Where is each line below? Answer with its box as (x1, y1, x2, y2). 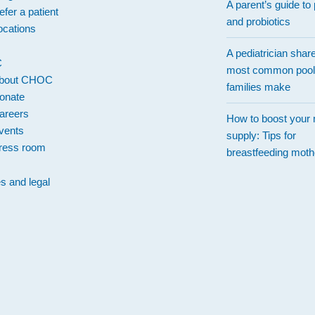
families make (226, 81, 291, 94)
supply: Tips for (226, 129, 297, 142)
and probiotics (226, 15, 291, 28)
